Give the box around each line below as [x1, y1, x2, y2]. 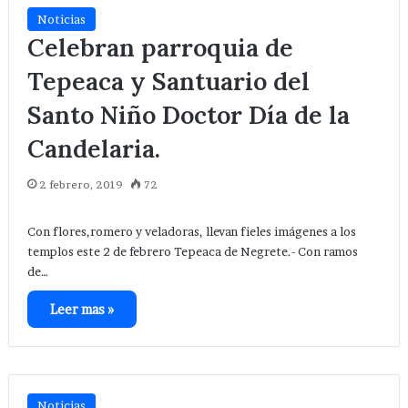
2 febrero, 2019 [38, 178, 123, 192]
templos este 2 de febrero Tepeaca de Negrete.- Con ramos [26, 244, 358, 260]
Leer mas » [49, 301, 114, 318]
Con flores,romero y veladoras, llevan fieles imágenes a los [26, 224, 356, 240]
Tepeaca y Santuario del [26, 66, 310, 97]
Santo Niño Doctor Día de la [26, 99, 350, 131]
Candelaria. [26, 133, 160, 165]
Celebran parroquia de [26, 32, 293, 64]
